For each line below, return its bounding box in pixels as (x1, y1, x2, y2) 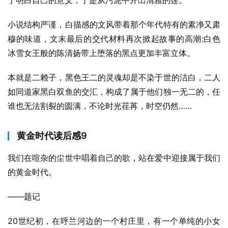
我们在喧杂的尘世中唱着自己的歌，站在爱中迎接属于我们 (8, 153, 220, 163)
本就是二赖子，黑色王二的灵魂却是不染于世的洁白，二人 (8, 72, 220, 82)
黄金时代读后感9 (17, 130, 87, 141)
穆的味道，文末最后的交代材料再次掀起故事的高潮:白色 (8, 34, 220, 44)
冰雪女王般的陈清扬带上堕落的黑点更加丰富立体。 (8, 48, 195, 58)
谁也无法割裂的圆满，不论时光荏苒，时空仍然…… (8, 101, 192, 111)
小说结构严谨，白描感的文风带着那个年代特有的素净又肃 (8, 19, 220, 30)
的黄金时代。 (8, 167, 56, 177)
